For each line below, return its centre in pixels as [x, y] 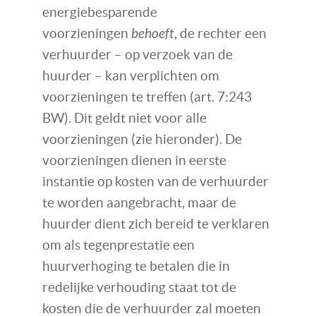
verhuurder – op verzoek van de [138, 55]
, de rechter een [220, 34]
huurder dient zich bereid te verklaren [156, 224]
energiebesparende [100, 13]
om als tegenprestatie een [119, 245]
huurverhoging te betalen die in [136, 267]
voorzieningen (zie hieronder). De [142, 140]
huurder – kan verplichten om [131, 76]
